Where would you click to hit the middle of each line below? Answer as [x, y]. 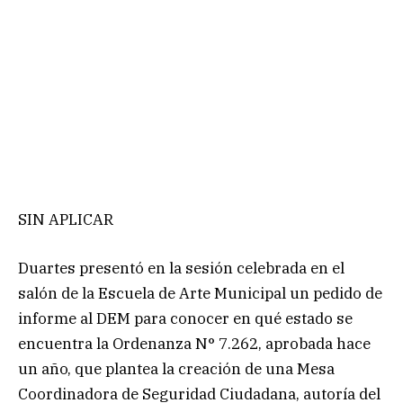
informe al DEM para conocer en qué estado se [185, 319]
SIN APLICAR [66, 220]
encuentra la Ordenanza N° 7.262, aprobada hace [194, 344]
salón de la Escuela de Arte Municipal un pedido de [200, 294]
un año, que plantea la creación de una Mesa [176, 369]
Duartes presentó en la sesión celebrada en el [181, 269]
